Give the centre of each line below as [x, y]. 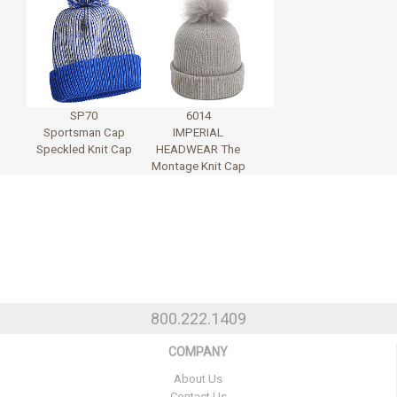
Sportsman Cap [84, 132]
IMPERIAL [198, 132]
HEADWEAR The [198, 149]
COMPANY [198, 351]
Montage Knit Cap [198, 166]
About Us [198, 378]
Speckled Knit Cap [84, 149]
